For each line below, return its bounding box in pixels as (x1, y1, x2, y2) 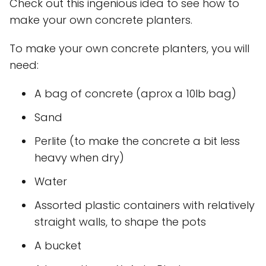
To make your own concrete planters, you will (9, 41, 249, 56)
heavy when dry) (34, 150, 124, 166)
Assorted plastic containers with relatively (34, 198, 255, 213)
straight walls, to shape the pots (34, 214, 206, 230)
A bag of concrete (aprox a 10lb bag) (34, 86, 236, 102)
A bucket (34, 238, 81, 254)
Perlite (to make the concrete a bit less (34, 134, 240, 149)
